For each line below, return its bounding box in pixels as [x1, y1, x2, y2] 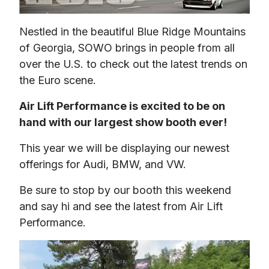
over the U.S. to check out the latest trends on [19, 58, 247, 71]
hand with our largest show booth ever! [19, 116, 227, 129]
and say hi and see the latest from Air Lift [19, 200, 223, 213]
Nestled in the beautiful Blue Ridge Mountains [19, 25, 246, 38]
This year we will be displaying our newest [19, 142, 229, 155]
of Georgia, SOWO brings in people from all [19, 41, 235, 55]
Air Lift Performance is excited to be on [19, 100, 225, 113]
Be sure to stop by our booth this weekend [19, 184, 231, 197]
